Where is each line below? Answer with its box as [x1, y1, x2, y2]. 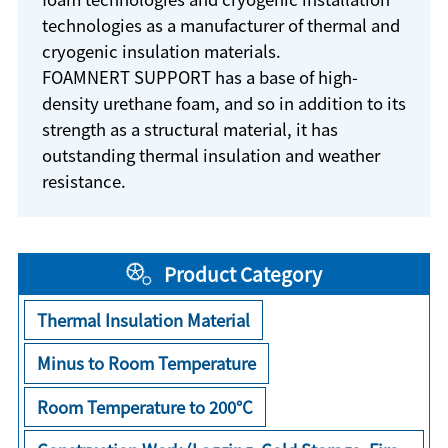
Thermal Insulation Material [37, 307, 251, 332]
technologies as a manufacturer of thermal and [41, 12, 400, 37]
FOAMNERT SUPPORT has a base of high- [41, 64, 358, 89]
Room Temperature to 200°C [37, 394, 254, 419]
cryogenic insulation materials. [41, 38, 281, 63]
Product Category [163, 259, 322, 288]
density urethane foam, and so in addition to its [41, 90, 406, 115]
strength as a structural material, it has [41, 116, 338, 141]
